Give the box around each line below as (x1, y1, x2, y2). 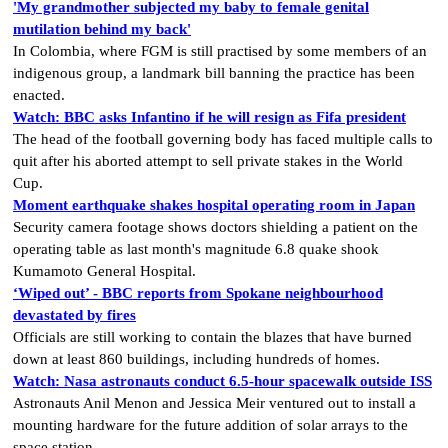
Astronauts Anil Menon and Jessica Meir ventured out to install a (13, 394, 416, 411)
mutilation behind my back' (13, 20, 191, 37)
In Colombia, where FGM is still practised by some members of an (13, 42, 427, 59)
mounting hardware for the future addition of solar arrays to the (13, 416, 408, 433)
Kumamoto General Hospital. (13, 262, 196, 279)
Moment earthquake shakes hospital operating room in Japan (13, 196, 415, 213)
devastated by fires (13, 306, 136, 323)
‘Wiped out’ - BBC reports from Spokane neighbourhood (13, 284, 383, 301)
